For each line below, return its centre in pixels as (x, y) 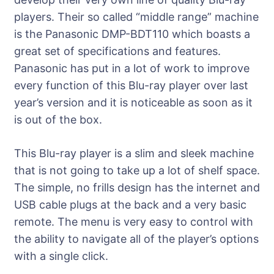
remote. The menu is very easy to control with (134, 222)
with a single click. (61, 256)
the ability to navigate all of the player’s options (136, 239)
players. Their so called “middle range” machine (136, 17)
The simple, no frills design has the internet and (137, 188)
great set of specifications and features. (117, 51)
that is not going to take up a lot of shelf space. (137, 171)
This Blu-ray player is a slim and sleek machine (134, 154)
